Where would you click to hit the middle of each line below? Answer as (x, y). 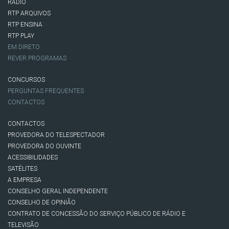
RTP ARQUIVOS (29, 13)
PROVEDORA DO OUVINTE (44, 146)
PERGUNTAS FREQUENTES (46, 91)
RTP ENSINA (25, 24)
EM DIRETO (24, 47)
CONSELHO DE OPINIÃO (42, 202)
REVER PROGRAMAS (37, 58)
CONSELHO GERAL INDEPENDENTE (58, 191)
